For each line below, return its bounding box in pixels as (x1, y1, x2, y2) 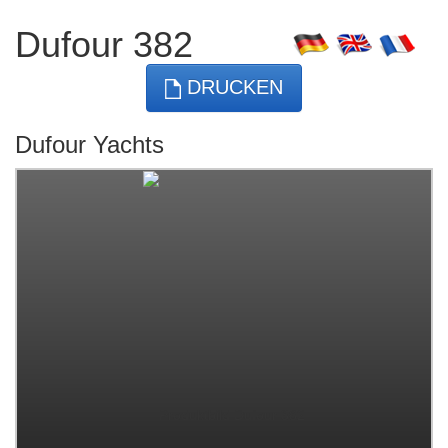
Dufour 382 (15, 24, 193, 65)
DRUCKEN (181, 76, 283, 98)
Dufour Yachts (15, 130, 164, 158)
